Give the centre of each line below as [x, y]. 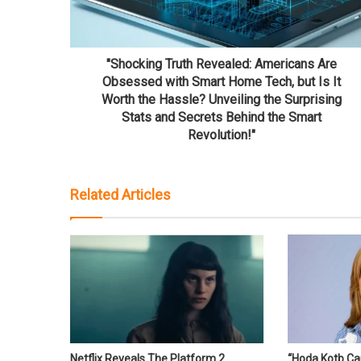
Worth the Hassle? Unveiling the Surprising [221, 99]
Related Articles [120, 194]
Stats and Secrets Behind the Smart [221, 117]
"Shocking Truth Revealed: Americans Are [221, 64]
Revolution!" [221, 135]
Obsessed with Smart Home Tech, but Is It [221, 81]
